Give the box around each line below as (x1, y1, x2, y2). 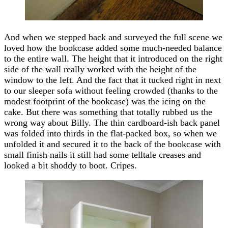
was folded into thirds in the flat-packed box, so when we (4, 128, 217, 138)
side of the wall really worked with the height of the (4, 64, 196, 74)
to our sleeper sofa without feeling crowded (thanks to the (4, 85, 218, 96)
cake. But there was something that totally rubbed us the (4, 106, 212, 117)
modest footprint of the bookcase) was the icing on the (4, 96, 206, 106)
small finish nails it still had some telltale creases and (4, 149, 201, 160)
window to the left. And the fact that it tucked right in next (4, 74, 221, 85)
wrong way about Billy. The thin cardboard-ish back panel (4, 117, 220, 128)
